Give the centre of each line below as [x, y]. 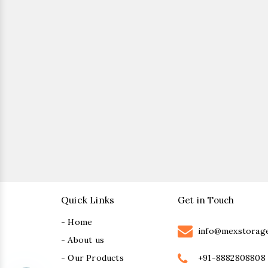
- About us [83, 240]
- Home [77, 222]
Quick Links [88, 200]
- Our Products [92, 258]
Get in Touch [206, 200]
